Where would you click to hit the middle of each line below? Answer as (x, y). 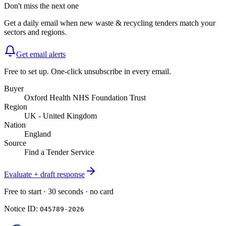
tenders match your (185, 23)
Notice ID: (22, 209)
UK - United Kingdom (61, 116)
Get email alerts (41, 54)
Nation (15, 125)
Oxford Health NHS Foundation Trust (85, 98)
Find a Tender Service (59, 152)
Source (15, 143)
